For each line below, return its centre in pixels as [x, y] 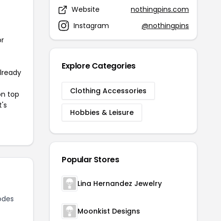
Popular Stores [91, 160]
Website [86, 9]
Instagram [91, 25]
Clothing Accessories [108, 91]
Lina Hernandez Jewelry [120, 184]
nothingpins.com [160, 9]
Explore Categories [99, 66]
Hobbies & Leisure [102, 112]
